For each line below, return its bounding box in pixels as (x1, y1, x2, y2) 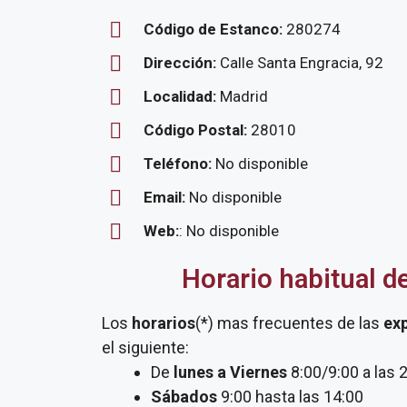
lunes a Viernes (174, 362, 287, 382)
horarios (128, 313, 195, 333)
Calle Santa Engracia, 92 (220, 54, 383, 72)
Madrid (220, 87, 268, 105)
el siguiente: (102, 338, 189, 357)
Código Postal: (144, 121, 251, 139)
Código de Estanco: (144, 20, 283, 38)
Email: (144, 188, 189, 206)
